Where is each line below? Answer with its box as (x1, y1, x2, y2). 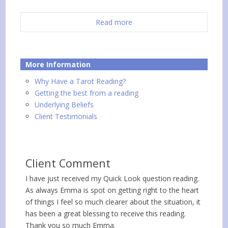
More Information (25, 60, 91, 70)
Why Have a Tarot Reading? (35, 76, 126, 87)
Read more (96, 17, 132, 27)
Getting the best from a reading (35, 88, 139, 98)
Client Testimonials (35, 111, 98, 122)
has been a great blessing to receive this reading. (25, 209, 186, 219)
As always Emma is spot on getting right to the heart (25, 185, 199, 195)
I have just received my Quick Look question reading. (25, 174, 199, 184)
